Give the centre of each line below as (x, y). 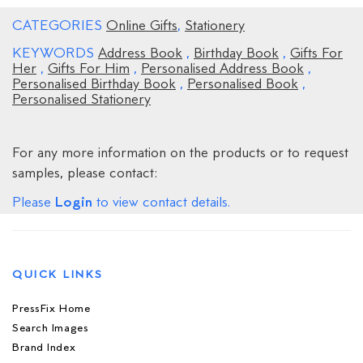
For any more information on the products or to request (180, 154)
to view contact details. (161, 203)
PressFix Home (51, 309)
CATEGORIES (59, 26)
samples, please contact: (85, 174)
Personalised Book (243, 85)
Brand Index (44, 348)
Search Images (51, 328)
